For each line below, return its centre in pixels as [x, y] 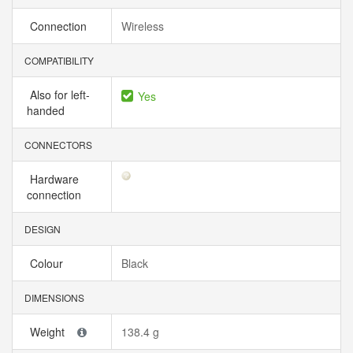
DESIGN [41, 229]
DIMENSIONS [53, 297]
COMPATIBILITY [58, 60]
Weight [49, 332]
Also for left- [58, 95]
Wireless [143, 26]
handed [49, 110]
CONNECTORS [57, 145]
